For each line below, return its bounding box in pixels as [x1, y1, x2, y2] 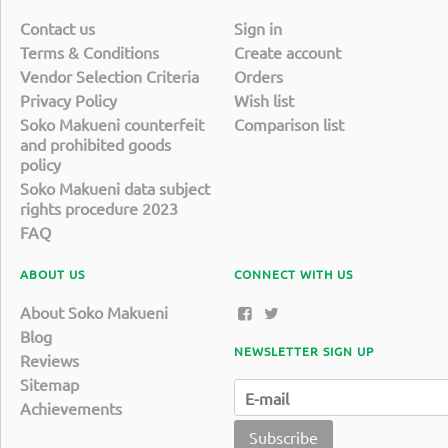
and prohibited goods [20, 134, 171, 155]
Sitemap [20, 374, 79, 395]
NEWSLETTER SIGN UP [234, 343, 374, 360]
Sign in [234, 18, 282, 39]
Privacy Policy [20, 90, 117, 111]
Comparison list [234, 114, 344, 135]
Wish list [234, 90, 294, 111]
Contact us [20, 18, 95, 39]
